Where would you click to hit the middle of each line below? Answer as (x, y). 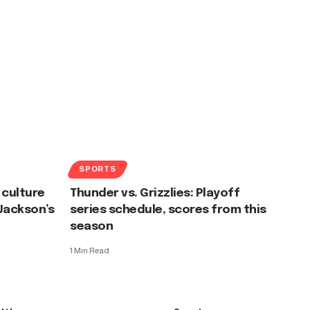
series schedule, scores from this (168, 210)
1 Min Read (90, 250)
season (92, 226)
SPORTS (98, 169)
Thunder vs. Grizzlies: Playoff (155, 193)
